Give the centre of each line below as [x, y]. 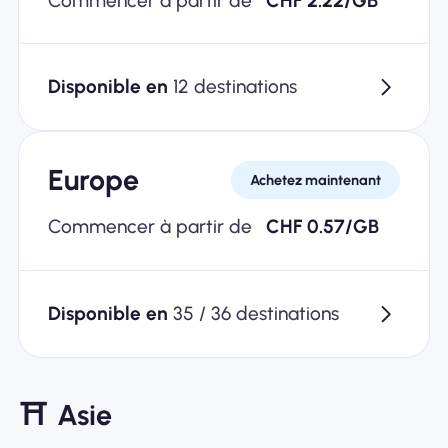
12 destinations [234, 86]
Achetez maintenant [316, 179]
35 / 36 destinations [255, 313]
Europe [93, 180]
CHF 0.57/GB [323, 227]
